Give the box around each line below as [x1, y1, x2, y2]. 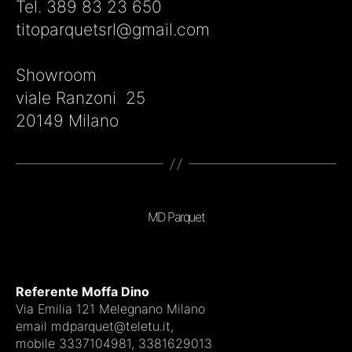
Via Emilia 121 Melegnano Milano [16, 301, 205, 317]
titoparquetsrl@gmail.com [16, 20, 210, 40]
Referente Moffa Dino [16, 284, 149, 300]
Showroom [16, 65, 97, 86]
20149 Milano [16, 111, 123, 131]
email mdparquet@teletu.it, [16, 318, 174, 335]
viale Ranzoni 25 [16, 88, 150, 108]
